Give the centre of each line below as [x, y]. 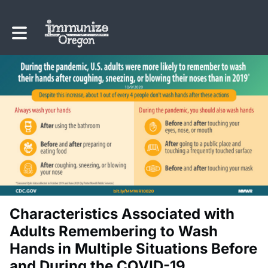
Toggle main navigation [57, 29]
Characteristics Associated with [122, 214]
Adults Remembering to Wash [114, 231]
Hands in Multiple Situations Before [133, 248]
